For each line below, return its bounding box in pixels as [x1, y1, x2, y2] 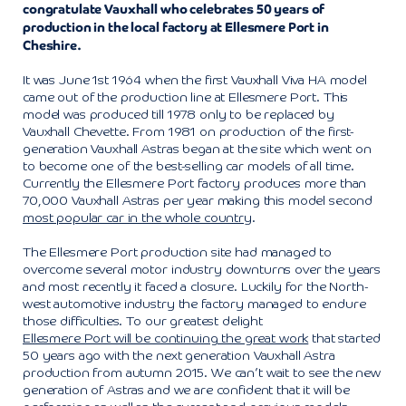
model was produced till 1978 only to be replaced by [23, 108, 334, 121]
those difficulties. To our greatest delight [23, 314, 263, 328]
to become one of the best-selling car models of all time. [23, 159, 355, 173]
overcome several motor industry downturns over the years [23, 263, 382, 276]
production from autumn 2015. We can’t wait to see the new [23, 366, 382, 380]
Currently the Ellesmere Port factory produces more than [23, 177, 367, 190]
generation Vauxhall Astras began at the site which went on [23, 142, 372, 156]
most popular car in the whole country [23, 211, 252, 225]
